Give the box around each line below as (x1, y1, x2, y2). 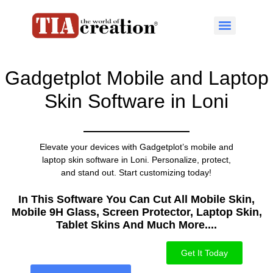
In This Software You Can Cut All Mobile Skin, (18, 193, 255, 205)
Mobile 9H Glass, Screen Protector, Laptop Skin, (11, 205, 262, 218)
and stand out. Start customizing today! (61, 168, 212, 178)
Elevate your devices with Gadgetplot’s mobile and (39, 142, 233, 152)
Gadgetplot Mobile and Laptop (4, 67, 269, 90)
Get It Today (181, 247, 228, 258)
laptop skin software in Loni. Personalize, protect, (41, 155, 231, 165)
